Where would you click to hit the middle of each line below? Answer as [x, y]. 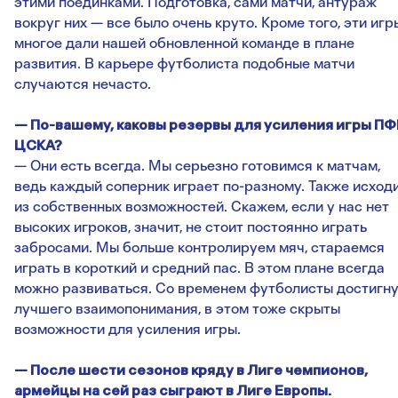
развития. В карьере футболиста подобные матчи [184, 64]
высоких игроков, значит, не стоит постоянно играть [191, 227]
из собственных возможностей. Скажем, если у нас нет [202, 207]
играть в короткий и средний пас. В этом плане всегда [199, 268]
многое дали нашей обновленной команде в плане [184, 44]
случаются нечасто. [83, 84]
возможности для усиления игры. [127, 330]
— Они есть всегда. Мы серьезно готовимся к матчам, [197, 166]
